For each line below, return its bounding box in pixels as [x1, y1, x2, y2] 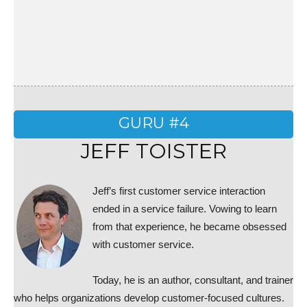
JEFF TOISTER [80, 138, 227, 164]
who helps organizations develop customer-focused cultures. [14, 292, 284, 304]
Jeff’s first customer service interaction [93, 185, 265, 197]
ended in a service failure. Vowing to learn [93, 203, 277, 214]
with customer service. [93, 238, 194, 250]
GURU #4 [118, 114, 189, 132]
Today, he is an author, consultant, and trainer [93, 274, 293, 286]
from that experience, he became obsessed [93, 221, 286, 232]
